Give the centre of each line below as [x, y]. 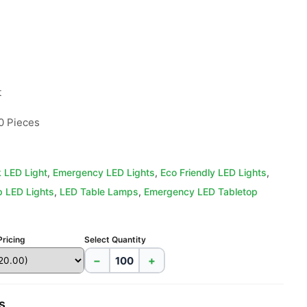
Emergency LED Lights [103, 172]
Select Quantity [115, 240]
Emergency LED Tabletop [200, 192]
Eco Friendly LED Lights [213, 172]
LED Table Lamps [99, 192]
